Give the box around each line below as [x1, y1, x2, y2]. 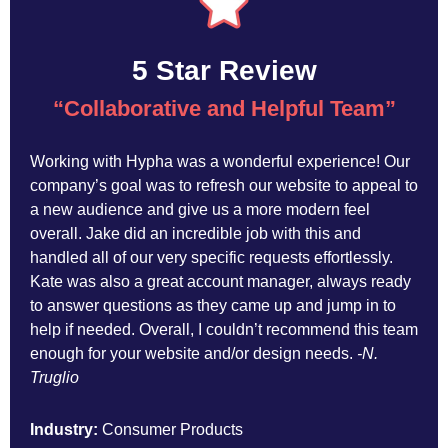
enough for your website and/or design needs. [30, 345, 357, 362]
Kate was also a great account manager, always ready [30, 273, 411, 290]
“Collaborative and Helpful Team [52, 96, 385, 121]
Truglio [30, 369, 79, 386]
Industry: [30, 421, 102, 438]
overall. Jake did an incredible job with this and [30, 225, 361, 242]
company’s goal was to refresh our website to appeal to [30, 177, 418, 194]
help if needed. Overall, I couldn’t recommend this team [30, 321, 418, 338]
